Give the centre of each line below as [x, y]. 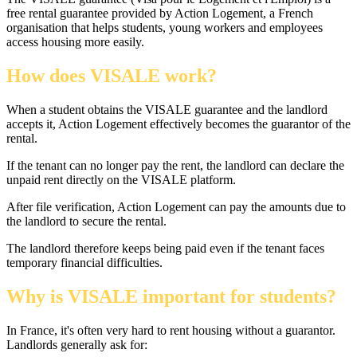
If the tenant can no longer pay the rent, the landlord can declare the [175, 166]
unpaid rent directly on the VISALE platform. [121, 180]
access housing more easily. [75, 42]
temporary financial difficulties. [84, 263]
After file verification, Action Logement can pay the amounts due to [176, 207]
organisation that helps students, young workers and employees [165, 28]
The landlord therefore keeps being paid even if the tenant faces [165, 249]
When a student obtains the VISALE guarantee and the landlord [167, 110]
